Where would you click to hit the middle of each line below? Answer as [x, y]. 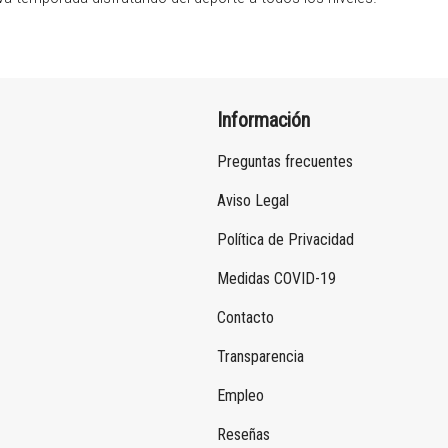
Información [263, 120]
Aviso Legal [253, 201]
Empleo [240, 396]
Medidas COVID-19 [276, 279]
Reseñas [243, 435]
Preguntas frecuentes [285, 162]
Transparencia [260, 357]
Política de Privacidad [285, 240]
